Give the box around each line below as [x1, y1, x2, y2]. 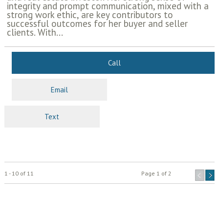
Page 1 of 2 [141, 170, 172, 177]
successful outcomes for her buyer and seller [6, 18, 188, 30]
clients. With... [6, 26, 63, 39]
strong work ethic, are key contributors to [6, 9, 173, 21]
